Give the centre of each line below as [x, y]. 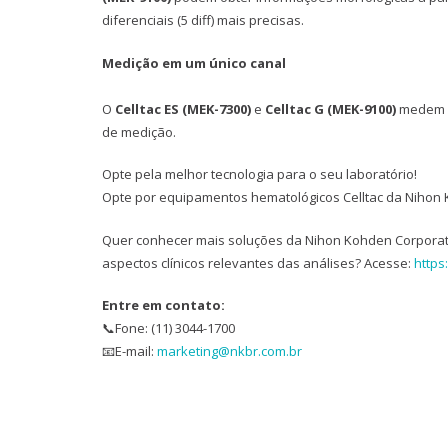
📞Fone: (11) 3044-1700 [168, 328]
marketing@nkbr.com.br [229, 351]
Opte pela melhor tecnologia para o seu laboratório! [259, 174]
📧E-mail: [129, 351]
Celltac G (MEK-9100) [330, 108]
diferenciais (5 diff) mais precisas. [203, 20]
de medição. [139, 131]
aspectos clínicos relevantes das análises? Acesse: [258, 262]
